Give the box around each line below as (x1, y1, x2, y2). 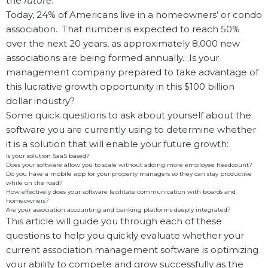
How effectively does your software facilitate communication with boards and (6, 188, 236, 196)
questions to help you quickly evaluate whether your (6, 230, 244, 242)
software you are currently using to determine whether (6, 124, 256, 136)
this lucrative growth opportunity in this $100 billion (6, 81, 234, 93)
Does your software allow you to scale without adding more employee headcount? (6, 161, 252, 169)
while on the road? (6, 179, 63, 187)
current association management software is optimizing (6, 244, 258, 256)
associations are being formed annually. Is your (6, 52, 219, 64)
